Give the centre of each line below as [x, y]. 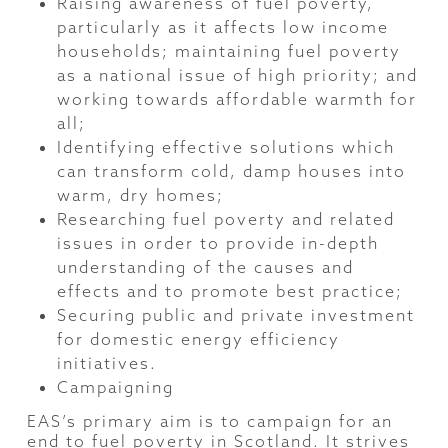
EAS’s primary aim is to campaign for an [209, 420]
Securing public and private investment [235, 314]
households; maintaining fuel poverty [228, 50]
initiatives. [106, 362]
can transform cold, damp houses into [231, 170]
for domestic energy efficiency [198, 338]
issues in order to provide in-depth [217, 242]
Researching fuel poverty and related [225, 218]
